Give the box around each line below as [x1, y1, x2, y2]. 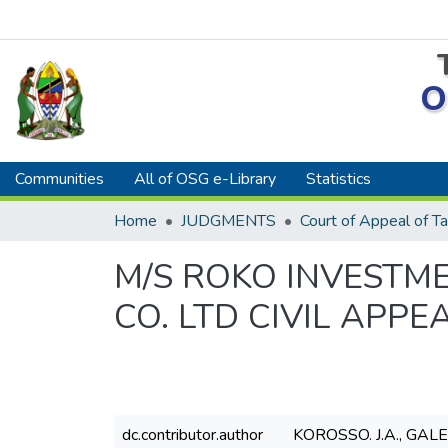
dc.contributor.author [122, 424, 263, 446]
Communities [15, 168, 104, 190]
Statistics [306, 168, 371, 190]
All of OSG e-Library [134, 168, 276, 190]
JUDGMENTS [181, 210, 276, 232]
